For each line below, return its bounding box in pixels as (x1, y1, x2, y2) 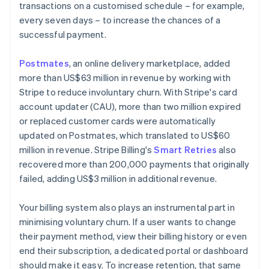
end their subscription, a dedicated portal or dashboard (19, 244, 249, 257)
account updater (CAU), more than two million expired (19, 100, 241, 113)
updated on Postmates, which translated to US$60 (19, 129, 231, 142)
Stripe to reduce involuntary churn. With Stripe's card (19, 86, 237, 98)
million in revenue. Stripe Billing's (19, 144, 154, 156)
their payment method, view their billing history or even (19, 230, 247, 243)
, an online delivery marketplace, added (68, 57, 231, 70)
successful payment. (19, 28, 106, 41)
